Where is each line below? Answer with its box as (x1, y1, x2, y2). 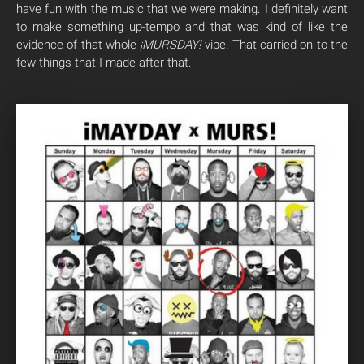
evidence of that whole (16, 37, 141, 52)
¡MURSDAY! (140, 37, 201, 52)
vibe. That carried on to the (201, 37, 349, 52)
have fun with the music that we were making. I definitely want (16, 2, 348, 16)
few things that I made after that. (16, 55, 192, 70)
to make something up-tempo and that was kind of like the (16, 19, 348, 34)
